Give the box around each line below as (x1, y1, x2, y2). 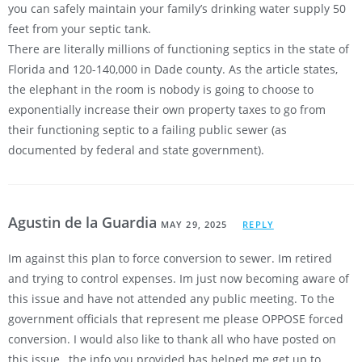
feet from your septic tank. (8, 21, 151, 37)
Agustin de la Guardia (8, 213, 161, 233)
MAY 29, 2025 (161, 218, 228, 231)
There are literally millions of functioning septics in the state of (8, 41, 349, 57)
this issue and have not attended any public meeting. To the (8, 291, 335, 307)
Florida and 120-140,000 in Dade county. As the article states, (8, 61, 338, 78)
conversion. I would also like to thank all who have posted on (8, 331, 336, 347)
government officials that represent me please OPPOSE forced (8, 311, 343, 327)
